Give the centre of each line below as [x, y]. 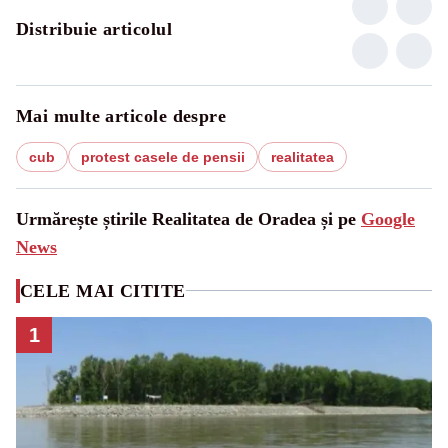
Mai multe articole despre [121, 115]
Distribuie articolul [94, 28]
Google [388, 218]
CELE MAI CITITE [103, 290]
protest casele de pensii [163, 156]
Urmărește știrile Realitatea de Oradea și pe [188, 218]
